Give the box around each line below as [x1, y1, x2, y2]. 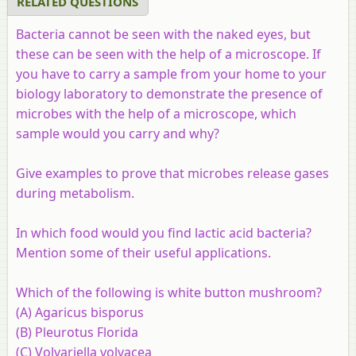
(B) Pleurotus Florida [16, 323, 138, 341]
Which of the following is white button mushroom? [16, 283, 322, 301]
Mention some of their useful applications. [16, 243, 271, 261]
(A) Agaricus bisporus [16, 303, 144, 321]
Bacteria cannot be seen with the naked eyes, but [16, 25, 311, 43]
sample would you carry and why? [16, 124, 219, 142]
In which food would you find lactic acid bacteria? [16, 223, 311, 242]
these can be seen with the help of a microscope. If [16, 44, 321, 63]
